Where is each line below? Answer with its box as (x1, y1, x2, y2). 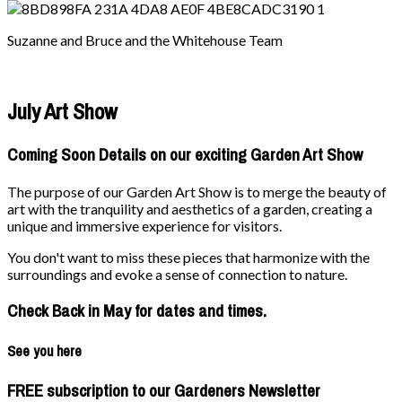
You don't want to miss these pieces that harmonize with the (7, 249, 370, 267)
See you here (7, 341, 82, 362)
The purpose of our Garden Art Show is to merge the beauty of (7, 183, 387, 201)
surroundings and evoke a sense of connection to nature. (7, 266, 347, 284)
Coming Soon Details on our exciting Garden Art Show (7, 144, 363, 167)
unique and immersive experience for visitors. (7, 217, 282, 235)
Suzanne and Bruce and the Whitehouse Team (7, 31, 283, 48)
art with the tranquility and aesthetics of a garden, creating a (7, 200, 372, 218)
